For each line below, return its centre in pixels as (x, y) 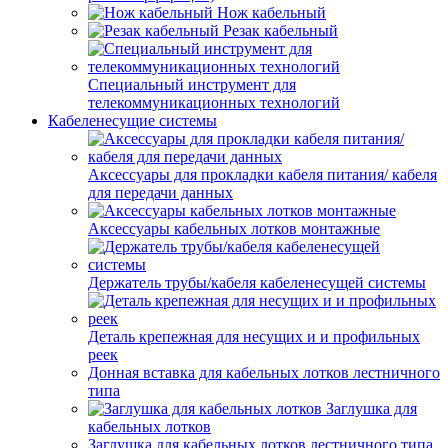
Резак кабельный (280, 30)
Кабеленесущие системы (132, 120)
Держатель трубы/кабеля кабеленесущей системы (257, 282)
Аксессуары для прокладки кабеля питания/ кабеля (262, 174)
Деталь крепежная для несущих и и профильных (254, 336)
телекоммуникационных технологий (214, 102)
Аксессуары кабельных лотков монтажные (234, 228)
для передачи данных (160, 192)
